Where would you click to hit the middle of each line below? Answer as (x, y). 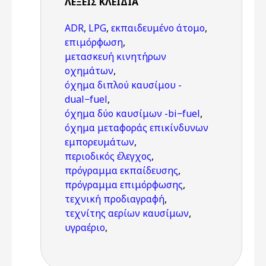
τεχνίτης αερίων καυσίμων (127, 213)
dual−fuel (86, 99)
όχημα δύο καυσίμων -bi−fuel (132, 113)
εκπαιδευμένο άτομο (158, 28)
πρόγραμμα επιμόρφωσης (124, 185)
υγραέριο (85, 227)
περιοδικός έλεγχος (108, 156)
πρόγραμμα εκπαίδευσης (121, 170)
